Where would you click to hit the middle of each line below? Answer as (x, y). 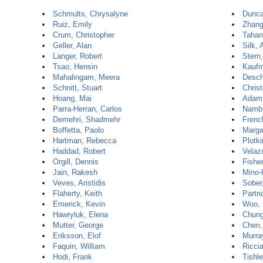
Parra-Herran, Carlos (87, 109)
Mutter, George (78, 225)
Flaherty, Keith (77, 193)
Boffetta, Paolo (78, 130)
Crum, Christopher (84, 35)
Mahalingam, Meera (86, 77)
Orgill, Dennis (76, 162)
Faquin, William (79, 246)
